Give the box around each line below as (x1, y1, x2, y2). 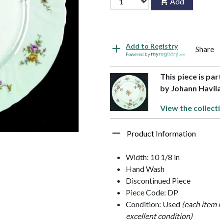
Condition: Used (126, 199, 182, 209)
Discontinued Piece (126, 175, 191, 185)
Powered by (126, 51, 151, 57)
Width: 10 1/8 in (126, 152, 180, 162)
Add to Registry (126, 41, 178, 50)
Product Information (127, 128, 196, 138)
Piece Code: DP (126, 187, 178, 197)
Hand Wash (126, 164, 165, 173)
